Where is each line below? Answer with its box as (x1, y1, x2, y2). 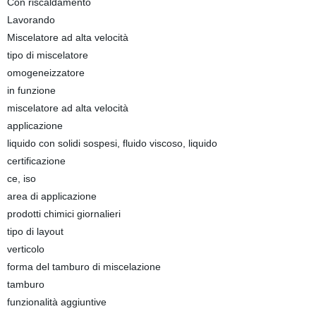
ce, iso (6, 173, 36, 184)
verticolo (6, 243, 44, 255)
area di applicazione (6, 190, 97, 202)
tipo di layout (6, 226, 63, 237)
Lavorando (6, 14, 55, 25)
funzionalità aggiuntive (6, 296, 107, 308)
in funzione (6, 85, 56, 96)
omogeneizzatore (6, 67, 85, 78)
